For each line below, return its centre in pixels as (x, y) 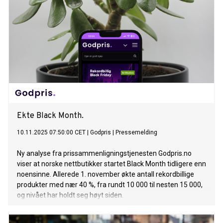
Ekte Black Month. (50, 116)
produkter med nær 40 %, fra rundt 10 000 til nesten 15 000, (110, 185)
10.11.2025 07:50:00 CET (51, 133)
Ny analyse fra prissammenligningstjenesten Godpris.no (104, 154)
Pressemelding (136, 133)
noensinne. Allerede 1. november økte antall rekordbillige (106, 174)
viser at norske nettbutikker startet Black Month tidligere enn (111, 164)
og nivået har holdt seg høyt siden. (70, 195)
